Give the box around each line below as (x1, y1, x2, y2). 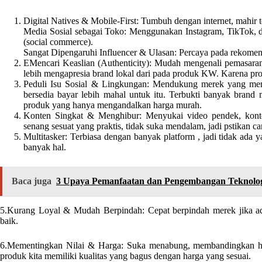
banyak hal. (23, 142, 66, 152)
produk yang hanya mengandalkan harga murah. (23, 99, 202, 110)
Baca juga (12, 175, 51, 186)
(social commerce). (23, 36, 93, 47)
